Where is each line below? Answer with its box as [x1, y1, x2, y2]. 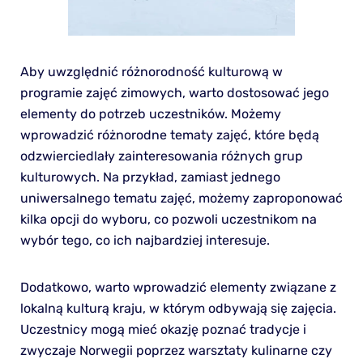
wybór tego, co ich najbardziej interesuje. [19, 232, 270, 248]
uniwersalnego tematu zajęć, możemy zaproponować [19, 190, 343, 206]
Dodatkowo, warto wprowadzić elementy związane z [19, 279, 336, 295]
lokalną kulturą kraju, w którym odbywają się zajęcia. [19, 300, 336, 316]
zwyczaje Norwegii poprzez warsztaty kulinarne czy [19, 342, 332, 358]
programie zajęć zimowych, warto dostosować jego [19, 84, 329, 100]
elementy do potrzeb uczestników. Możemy [19, 105, 281, 122]
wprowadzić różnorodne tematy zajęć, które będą [19, 126, 319, 143]
